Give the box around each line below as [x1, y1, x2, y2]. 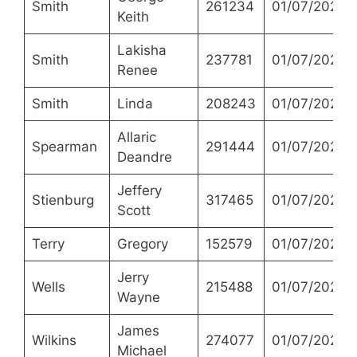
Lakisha [116, 42, 167, 59]
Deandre [116, 149, 172, 166]
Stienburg [31, 192, 94, 209]
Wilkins [31, 332, 76, 349]
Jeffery [116, 182, 162, 199]
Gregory [116, 236, 168, 253]
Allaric [116, 129, 156, 146]
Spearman [31, 139, 97, 155]
